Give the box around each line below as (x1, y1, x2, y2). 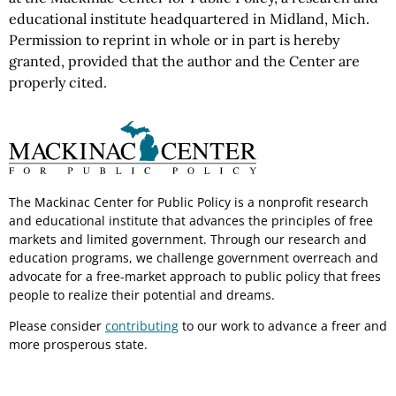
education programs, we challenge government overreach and (9, 248, 378, 266)
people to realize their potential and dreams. (9, 286, 275, 303)
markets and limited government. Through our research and (9, 230, 367, 247)
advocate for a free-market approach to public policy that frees (9, 267, 381, 285)
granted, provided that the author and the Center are (9, 52, 360, 70)
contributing (105, 316, 179, 334)
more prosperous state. (9, 335, 148, 353)
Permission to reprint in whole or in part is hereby (9, 31, 339, 49)
